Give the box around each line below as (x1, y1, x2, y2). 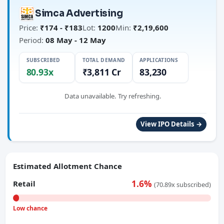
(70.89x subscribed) (153, 179, 211, 189)
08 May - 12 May (45, 34, 106, 45)
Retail (13, 178, 36, 188)
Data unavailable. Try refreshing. (64, 91, 161, 101)
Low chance (13, 203, 48, 212)
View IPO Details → (140, 119, 202, 129)
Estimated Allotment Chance (13, 161, 122, 171)
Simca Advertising (35, 7, 123, 19)
